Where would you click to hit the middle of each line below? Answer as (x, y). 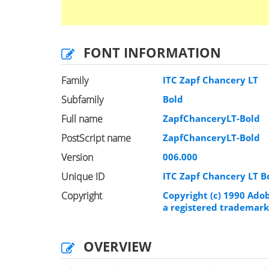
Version (77, 157)
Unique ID (83, 177)
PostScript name (96, 138)
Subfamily (82, 100)
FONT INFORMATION (152, 52)
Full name (82, 119)
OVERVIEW (117, 246)
